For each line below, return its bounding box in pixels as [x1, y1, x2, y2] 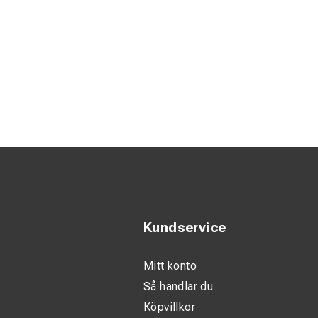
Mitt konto [143, 259, 197, 273]
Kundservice [143, 219, 226, 236]
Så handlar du [143, 280, 214, 293]
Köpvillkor [143, 300, 195, 314]
